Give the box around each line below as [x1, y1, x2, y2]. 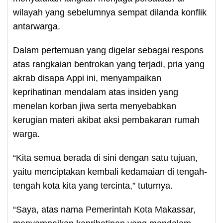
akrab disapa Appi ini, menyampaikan [13, 73, 161, 83]
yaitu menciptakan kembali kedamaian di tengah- [13, 167, 207, 177]
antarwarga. [13, 21, 60, 31]
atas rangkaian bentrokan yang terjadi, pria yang [13, 59, 205, 69]
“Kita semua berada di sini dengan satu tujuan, [13, 153, 198, 163]
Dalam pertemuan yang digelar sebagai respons [13, 45, 204, 55]
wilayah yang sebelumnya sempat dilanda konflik [13, 7, 207, 17]
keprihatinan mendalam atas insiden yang [13, 87, 178, 97]
